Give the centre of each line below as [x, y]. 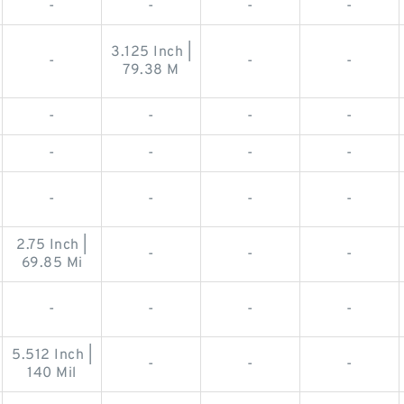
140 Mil [52, 373]
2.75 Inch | [52, 245]
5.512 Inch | [52, 355]
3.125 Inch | [151, 52]
